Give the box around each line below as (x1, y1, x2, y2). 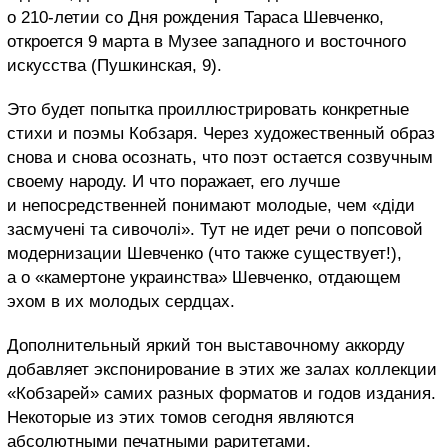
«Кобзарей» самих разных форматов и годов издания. (7, 383, 436, 403)
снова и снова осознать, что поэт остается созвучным (7, 147, 433, 167)
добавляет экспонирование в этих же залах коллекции (7, 359, 437, 379)
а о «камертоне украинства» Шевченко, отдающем (7, 267, 401, 287)
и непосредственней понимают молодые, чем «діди (7, 195, 415, 215)
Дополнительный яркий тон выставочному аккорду (7, 335, 405, 355)
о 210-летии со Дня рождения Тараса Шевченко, (7, 7, 384, 27)
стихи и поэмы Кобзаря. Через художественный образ (7, 123, 435, 143)
